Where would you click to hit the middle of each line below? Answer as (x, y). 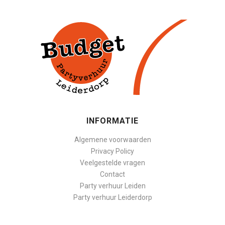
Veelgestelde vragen (113, 162)
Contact (113, 174)
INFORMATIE (113, 121)
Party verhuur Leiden (113, 186)
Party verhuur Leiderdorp (113, 197)
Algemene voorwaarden (113, 139)
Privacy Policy (113, 151)
